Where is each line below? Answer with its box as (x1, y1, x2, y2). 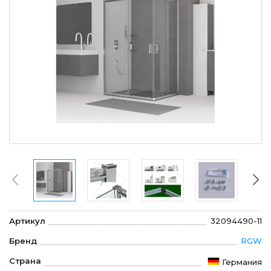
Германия (222, 256, 262, 267)
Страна (9, 256, 41, 266)
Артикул (9, 216, 45, 226)
